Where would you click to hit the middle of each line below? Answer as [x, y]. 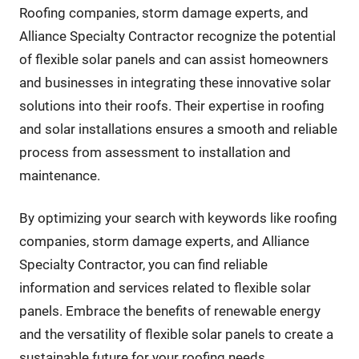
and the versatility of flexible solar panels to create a [176, 335]
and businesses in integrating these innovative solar [175, 83]
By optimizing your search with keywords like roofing [178, 218]
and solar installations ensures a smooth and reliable [178, 129]
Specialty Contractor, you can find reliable [143, 265]
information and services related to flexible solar [165, 288]
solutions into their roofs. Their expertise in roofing [171, 106]
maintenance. [59, 176]
